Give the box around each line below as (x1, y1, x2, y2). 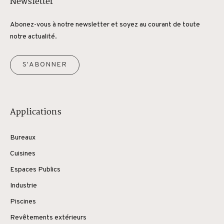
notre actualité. (10, 32, 57, 41)
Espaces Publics (10, 165, 60, 174)
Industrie (10, 181, 37, 190)
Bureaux (10, 133, 35, 142)
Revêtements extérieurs (10, 213, 86, 222)
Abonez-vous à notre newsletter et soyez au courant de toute (10, 20, 200, 29)
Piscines (10, 197, 36, 206)
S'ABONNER (22, 60, 67, 69)
